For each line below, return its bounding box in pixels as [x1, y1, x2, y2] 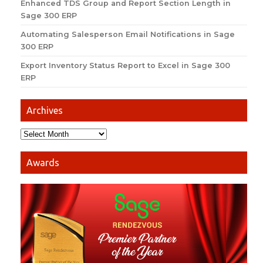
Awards [26, 157, 60, 168]
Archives [26, 104, 63, 116]
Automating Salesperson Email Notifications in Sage [21, 29, 235, 39]
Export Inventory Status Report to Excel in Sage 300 [21, 60, 231, 70]
